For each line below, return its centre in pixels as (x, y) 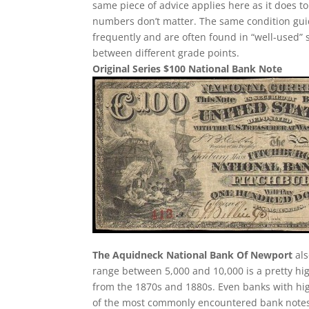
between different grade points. (166, 53)
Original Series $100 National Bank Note (188, 69)
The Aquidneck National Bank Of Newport (193, 255)
